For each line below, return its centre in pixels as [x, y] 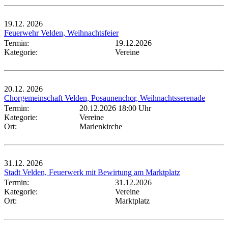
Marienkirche [101, 126]
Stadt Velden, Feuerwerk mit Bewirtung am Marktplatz [92, 172]
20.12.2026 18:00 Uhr [115, 108]
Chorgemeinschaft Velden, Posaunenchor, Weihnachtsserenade [105, 98]
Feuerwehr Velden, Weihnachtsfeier [61, 33]
